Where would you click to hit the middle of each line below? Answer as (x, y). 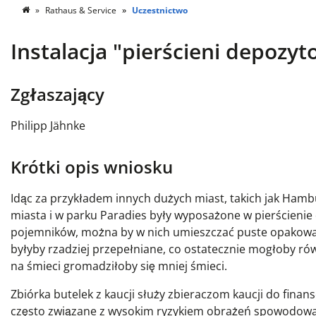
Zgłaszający (57, 95)
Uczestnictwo (160, 11)
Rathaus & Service (81, 11)
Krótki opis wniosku (92, 167)
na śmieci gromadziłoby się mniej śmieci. (119, 266)
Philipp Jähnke (48, 126)
